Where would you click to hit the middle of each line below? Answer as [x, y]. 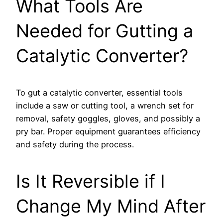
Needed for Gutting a [105, 31]
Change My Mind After [111, 206]
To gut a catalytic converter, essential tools [99, 93]
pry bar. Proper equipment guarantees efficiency [108, 132]
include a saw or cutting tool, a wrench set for [105, 106]
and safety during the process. [75, 145]
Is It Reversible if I [91, 181]
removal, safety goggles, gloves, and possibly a [108, 119]
